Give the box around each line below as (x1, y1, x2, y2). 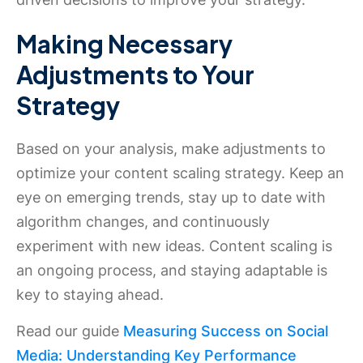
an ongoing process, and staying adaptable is (16, 262, 327, 279)
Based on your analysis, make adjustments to (16, 140, 326, 157)
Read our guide (16, 322, 123, 340)
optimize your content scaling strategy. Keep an (16, 164, 344, 181)
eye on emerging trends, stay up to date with (16, 189, 326, 206)
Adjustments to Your (16, 59, 254, 90)
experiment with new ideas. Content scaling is (16, 237, 332, 254)
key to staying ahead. (16, 286, 164, 303)
